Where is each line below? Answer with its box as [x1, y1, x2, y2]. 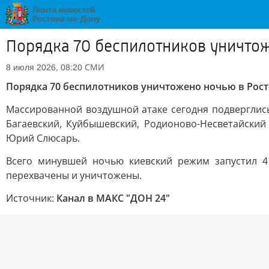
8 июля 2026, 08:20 [6, 62, 82, 72]
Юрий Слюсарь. [6, 131, 80, 145]
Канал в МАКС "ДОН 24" [56, 192, 170, 205]
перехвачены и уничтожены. [6, 169, 142, 182]
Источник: [6, 192, 56, 205]
